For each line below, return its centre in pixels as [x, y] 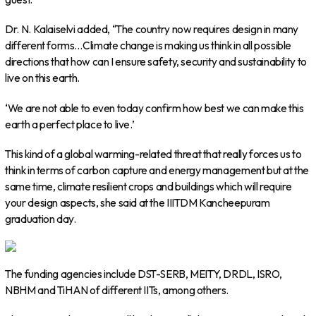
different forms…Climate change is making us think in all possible [148, 46]
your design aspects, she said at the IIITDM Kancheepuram [138, 202]
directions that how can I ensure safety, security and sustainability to [156, 62]
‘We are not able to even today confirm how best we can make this [154, 108]
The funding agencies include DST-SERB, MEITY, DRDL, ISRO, [144, 274]
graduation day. [41, 219]
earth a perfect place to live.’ [70, 124]
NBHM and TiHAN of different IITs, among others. [117, 290]
